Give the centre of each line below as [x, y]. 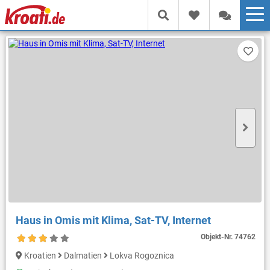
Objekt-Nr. [218, 237]
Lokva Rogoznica [141, 256]
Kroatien [41, 256]
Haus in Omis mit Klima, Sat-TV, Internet [113, 220]
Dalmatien [83, 256]
